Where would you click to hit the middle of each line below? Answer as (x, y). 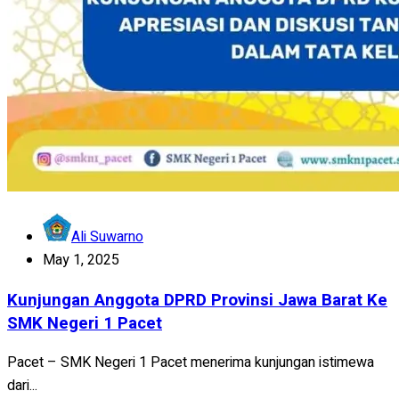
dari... (22, 386)
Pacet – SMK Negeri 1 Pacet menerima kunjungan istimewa (191, 363)
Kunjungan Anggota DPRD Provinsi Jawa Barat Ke (197, 300)
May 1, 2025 (81, 260)
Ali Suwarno (107, 236)
